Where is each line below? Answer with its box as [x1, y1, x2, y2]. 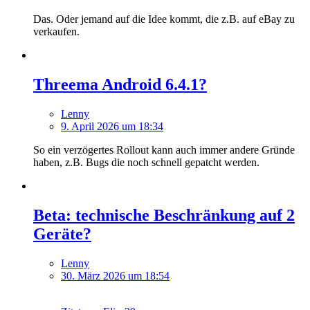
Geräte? [33, 224, 91, 243]
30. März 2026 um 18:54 [61, 269, 170, 282]
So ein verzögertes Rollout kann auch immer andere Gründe [33, 143, 295, 156]
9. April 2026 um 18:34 [61, 120, 163, 132]
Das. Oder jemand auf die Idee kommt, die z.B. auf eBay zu [33, 13, 295, 26]
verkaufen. [33, 26, 80, 38]
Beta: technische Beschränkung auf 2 [33, 206, 295, 224]
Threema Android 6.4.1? [33, 75, 207, 94]
